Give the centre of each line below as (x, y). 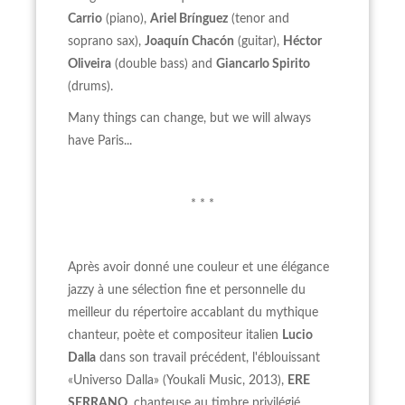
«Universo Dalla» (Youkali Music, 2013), (178, 381)
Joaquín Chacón (189, 42)
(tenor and (259, 19)
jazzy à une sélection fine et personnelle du (187, 290)
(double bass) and (164, 64)
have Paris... (100, 141)
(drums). (90, 87)
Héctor (302, 42)
